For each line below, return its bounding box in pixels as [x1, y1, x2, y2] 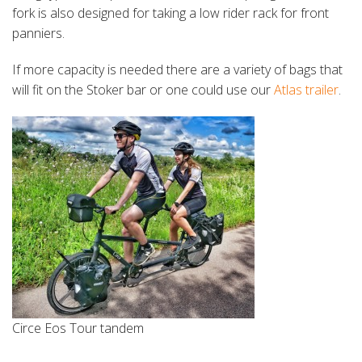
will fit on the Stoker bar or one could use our [12, 81, 274, 99]
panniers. [12, 24, 65, 43]
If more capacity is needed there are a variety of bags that [12, 61, 343, 79]
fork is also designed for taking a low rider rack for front [12, 4, 329, 23]
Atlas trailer [274, 81, 339, 99]
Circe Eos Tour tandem [12, 319, 144, 338]
